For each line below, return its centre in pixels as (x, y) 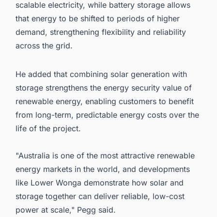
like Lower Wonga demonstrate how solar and (100, 183)
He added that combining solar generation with (101, 74)
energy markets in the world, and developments (103, 169)
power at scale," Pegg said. (66, 210)
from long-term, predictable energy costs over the (107, 115)
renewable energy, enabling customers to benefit (105, 101)
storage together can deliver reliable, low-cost (100, 196)
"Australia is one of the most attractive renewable (105, 156)
